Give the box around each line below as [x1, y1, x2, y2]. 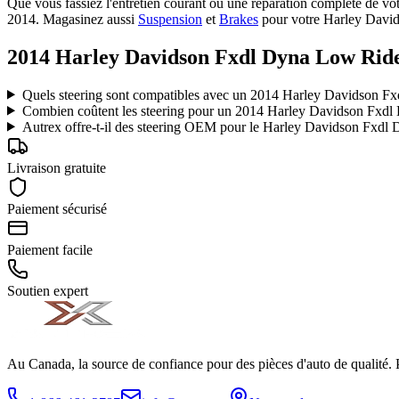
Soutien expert [7, 282, 88, 298]
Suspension [138, 11, 202, 27]
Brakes [219, 11, 258, 27]
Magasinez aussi [43, 11, 134, 27]
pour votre [262, 11, 323, 27]
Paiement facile [7, 241, 93, 257]
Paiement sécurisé [7, 200, 107, 216]
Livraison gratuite [7, 159, 106, 175]
